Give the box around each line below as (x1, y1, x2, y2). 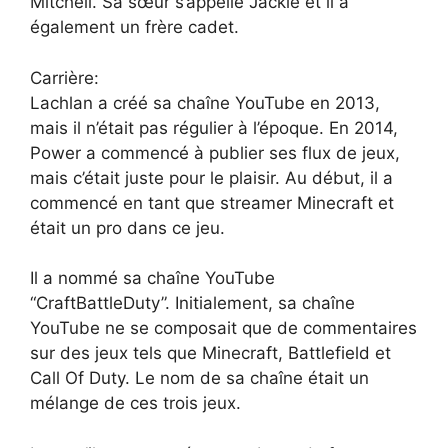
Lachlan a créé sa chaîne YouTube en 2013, (30, 92, 380, 113)
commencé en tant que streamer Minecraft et (30, 192, 394, 213)
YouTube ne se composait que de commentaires (30, 318, 417, 339)
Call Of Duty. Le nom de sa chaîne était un (30, 368, 369, 389)
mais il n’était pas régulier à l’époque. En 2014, (30, 117, 398, 138)
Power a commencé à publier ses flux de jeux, (30, 142, 400, 163)
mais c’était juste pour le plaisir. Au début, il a (30, 167, 393, 188)
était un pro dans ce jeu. (30, 217, 225, 238)
